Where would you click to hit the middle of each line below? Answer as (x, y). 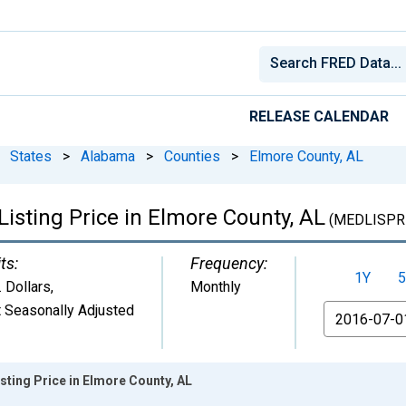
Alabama (108, 156)
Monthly (216, 286)
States (31, 156)
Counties (192, 156)
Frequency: (229, 263)
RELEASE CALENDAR (319, 116)
